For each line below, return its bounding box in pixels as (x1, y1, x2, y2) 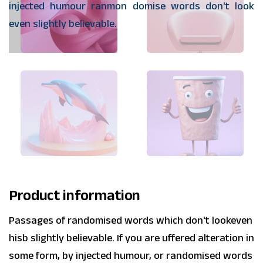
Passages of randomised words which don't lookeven (9, 213, 252, 228)
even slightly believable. (9, 16, 117, 31)
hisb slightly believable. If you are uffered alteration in (9, 231, 254, 245)
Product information (9, 185, 140, 207)
